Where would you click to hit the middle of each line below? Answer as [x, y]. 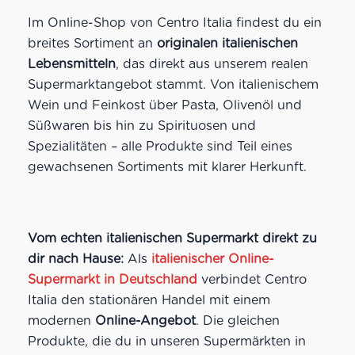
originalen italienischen [227, 43]
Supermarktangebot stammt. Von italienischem [173, 84]
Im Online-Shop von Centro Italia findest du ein [174, 22]
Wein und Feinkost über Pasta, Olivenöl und [164, 105]
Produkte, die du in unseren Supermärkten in [166, 341]
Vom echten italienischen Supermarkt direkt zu [172, 238]
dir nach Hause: [75, 258]
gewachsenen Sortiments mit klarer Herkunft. [167, 166]
